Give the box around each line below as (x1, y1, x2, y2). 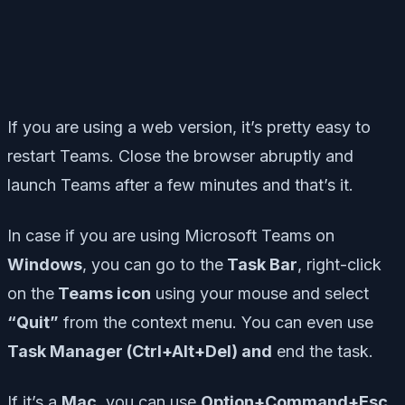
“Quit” (7, 313, 59, 333)
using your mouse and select (151, 284, 369, 304)
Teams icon (54, 284, 151, 304)
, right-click (297, 255, 381, 275)
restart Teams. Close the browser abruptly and (7, 146, 353, 166)
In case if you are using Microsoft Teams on (7, 226, 334, 246)
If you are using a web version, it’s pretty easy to (7, 118, 371, 137)
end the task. (272, 342, 373, 362)
